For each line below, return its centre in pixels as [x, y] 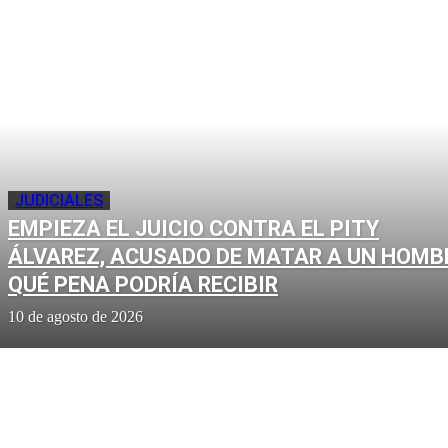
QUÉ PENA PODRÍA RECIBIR [143, 285]
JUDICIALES [59, 201]
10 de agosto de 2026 [75, 317]
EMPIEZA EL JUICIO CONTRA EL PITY [193, 229]
